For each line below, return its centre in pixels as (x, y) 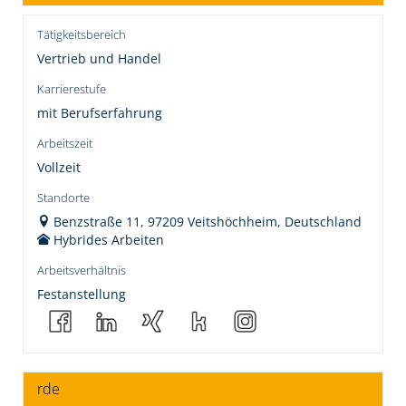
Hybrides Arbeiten (109, 240)
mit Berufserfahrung (100, 113)
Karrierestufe (72, 89)
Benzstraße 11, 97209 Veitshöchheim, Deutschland (208, 222)
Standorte (63, 198)
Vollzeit (59, 167)
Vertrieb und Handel (99, 58)
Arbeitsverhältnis (82, 271)
